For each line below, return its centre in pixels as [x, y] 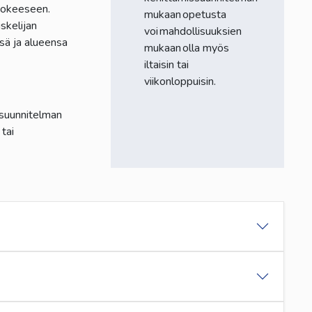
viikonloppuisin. [180, 81]
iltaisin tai [166, 64]
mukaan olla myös [186, 48]
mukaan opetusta [185, 14]
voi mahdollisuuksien [193, 31]
